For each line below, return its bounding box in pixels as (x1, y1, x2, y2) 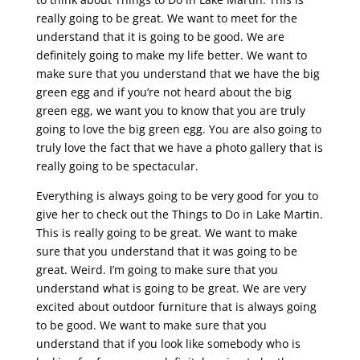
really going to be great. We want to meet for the (35, 10, 297, 27)
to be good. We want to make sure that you (35, 317, 267, 333)
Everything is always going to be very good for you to (35, 188, 318, 204)
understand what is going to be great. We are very (35, 280, 306, 297)
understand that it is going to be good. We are (35, 29, 284, 45)
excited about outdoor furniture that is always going (35, 299, 317, 315)
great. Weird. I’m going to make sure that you (35, 262, 278, 278)
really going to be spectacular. (35, 158, 198, 174)
